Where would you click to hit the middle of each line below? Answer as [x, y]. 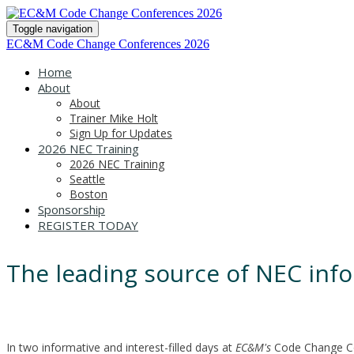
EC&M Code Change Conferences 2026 [108, 44]
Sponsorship [72, 209]
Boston [88, 194]
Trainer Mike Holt [114, 118]
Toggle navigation [53, 29]
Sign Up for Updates [121, 133]
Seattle [87, 179]
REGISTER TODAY [88, 225]
